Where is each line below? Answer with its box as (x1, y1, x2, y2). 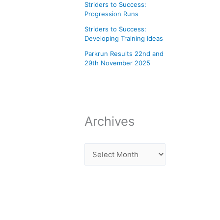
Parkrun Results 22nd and (84, 50, 164, 58)
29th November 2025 (84, 59, 150, 67)
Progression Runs (84, 10, 138, 18)
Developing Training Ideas (84, 34, 163, 43)
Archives (84, 113, 135, 129)
